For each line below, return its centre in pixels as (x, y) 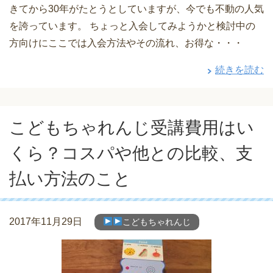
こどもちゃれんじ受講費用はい (132, 127)
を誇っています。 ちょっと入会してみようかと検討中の (132, 26)
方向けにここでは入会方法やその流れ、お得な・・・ (126, 43)
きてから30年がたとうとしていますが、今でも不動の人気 (136, 9)
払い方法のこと (70, 179)
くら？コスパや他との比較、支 (131, 153)
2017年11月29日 (46, 221)
